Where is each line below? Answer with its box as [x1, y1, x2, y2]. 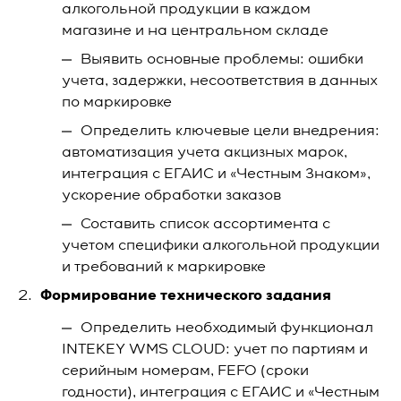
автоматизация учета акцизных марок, [62, 146, 347, 160]
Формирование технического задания [40, 289, 331, 303]
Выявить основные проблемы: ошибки [81, 53, 363, 67]
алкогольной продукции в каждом [62, 3, 311, 17]
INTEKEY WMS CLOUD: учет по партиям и [62, 343, 368, 357]
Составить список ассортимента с [81, 218, 330, 232]
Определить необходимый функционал [81, 321, 373, 336]
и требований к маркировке [62, 260, 266, 275]
